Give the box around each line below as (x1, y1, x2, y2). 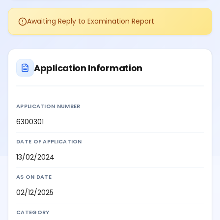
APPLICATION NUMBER (16, 102, 81, 110)
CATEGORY (16, 208, 50, 217)
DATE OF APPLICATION (16, 137, 82, 146)
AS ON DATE (16, 173, 52, 181)
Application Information (34, 61, 143, 74)
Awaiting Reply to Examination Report (27, 16, 154, 27)
